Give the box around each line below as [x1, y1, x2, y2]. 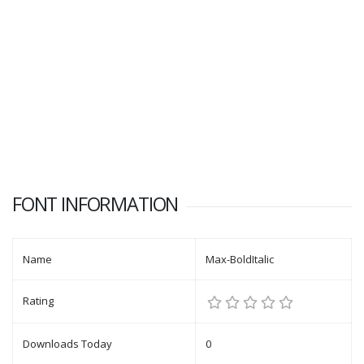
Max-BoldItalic [206, 252, 274, 267]
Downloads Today [23, 336, 112, 352]
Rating [23, 293, 54, 309]
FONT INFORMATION [12, 191, 179, 218]
